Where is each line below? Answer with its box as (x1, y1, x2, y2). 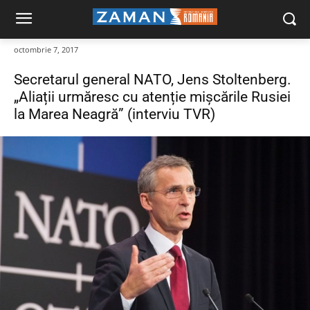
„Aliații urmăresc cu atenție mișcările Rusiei (14, 89, 291, 106)
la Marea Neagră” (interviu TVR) (14, 106, 215, 123)
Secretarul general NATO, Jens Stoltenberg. (14, 71, 291, 89)
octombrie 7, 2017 (14, 44, 78, 55)
